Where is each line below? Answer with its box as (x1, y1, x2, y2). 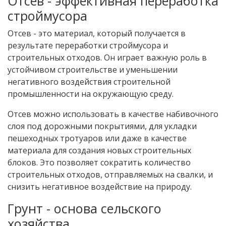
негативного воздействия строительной (8, 76, 171, 87)
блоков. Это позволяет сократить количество (8, 156, 191, 168)
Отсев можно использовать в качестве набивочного (8, 108, 218, 120)
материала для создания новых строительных (8, 144, 191, 156)
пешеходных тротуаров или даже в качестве (8, 132, 187, 144)
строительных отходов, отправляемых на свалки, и (8, 168, 213, 180)
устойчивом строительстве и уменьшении (8, 64, 178, 75)
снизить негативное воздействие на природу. (8, 181, 192, 192)
